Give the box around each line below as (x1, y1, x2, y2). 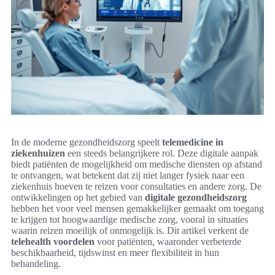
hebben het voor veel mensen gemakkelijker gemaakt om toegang (11, 203, 264, 214)
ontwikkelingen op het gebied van (11, 192, 145, 203)
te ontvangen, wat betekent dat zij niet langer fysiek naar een (11, 169, 244, 180)
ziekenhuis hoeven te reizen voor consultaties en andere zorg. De (11, 180, 261, 192)
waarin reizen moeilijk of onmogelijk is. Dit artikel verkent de (11, 225, 249, 236)
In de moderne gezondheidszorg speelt (11, 136, 162, 147)
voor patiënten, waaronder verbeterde (95, 236, 241, 247)
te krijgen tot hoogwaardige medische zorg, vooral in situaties (11, 214, 248, 225)
